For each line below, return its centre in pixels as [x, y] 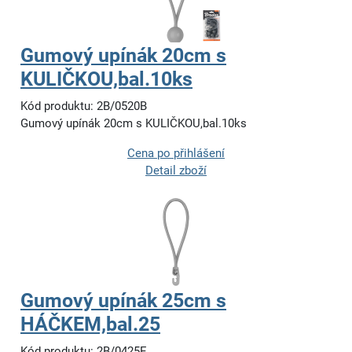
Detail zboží [176, 170]
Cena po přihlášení [176, 153]
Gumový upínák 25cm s [123, 301]
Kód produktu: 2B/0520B [84, 106]
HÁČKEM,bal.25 [90, 324]
